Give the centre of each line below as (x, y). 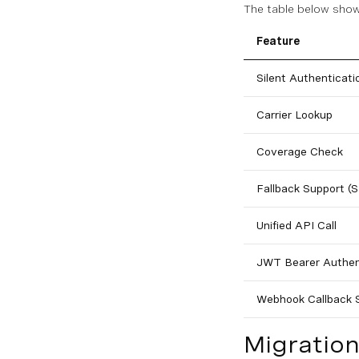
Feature (278, 41)
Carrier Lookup (294, 115)
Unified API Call (296, 225)
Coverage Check (300, 151)
